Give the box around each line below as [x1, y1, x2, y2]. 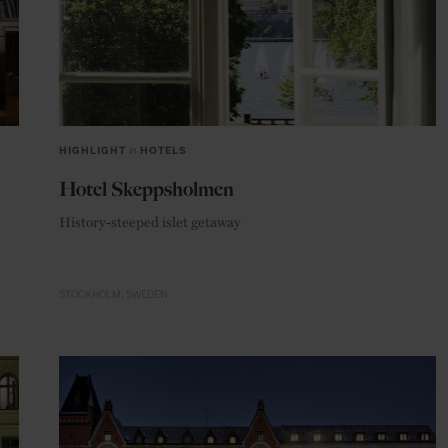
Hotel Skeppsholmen [59, 177, 234, 202]
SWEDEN [126, 288, 167, 301]
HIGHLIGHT [59, 145, 126, 158]
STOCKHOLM [59, 288, 121, 301]
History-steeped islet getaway [59, 211, 241, 232]
